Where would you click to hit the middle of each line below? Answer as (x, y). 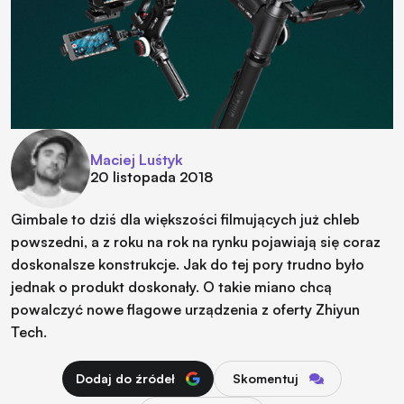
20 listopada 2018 (152, 176)
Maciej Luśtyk (137, 159)
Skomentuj (265, 378)
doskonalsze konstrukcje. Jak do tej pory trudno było (188, 264)
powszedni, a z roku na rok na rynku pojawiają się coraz (196, 241)
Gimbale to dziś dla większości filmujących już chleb (185, 219)
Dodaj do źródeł (125, 378)
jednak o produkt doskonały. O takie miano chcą (171, 286)
